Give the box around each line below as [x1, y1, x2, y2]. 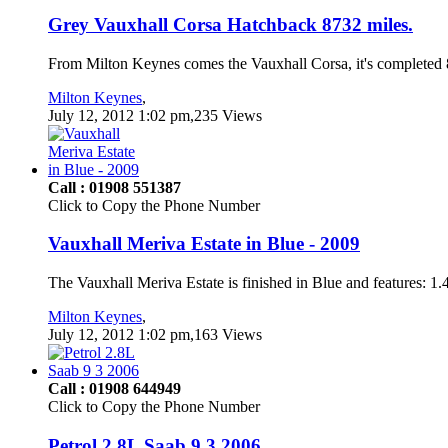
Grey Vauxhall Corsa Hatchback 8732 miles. [48, 13, 413, 35]
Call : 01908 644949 [48, 380, 181, 398]
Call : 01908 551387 [48, 178, 181, 196]
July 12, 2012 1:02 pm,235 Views [48, 106, 262, 124]
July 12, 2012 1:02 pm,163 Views [48, 326, 262, 344]
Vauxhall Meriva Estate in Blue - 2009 [48, 233, 360, 255]
